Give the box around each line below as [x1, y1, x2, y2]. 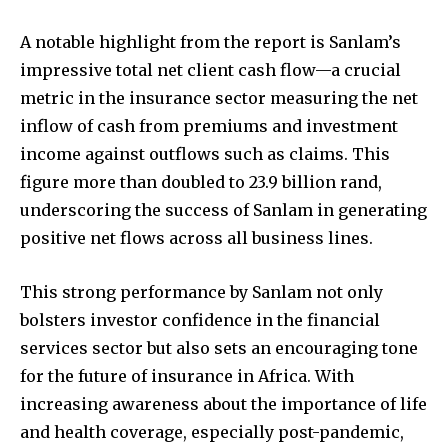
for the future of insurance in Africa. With [20, 366, 354, 387]
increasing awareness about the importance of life [20, 394, 427, 415]
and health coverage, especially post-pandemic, [20, 422, 404, 443]
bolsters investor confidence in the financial [20, 310, 380, 331]
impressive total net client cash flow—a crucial [20, 60, 401, 81]
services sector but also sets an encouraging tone [20, 338, 418, 359]
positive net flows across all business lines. [20, 228, 373, 249]
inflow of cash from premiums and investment [20, 116, 398, 137]
